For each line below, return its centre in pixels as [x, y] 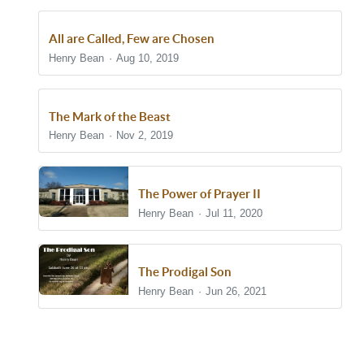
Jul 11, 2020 [234, 213]
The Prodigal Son [185, 271]
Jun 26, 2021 [236, 291]
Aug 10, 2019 [148, 58]
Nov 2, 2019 [145, 136]
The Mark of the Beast [110, 116]
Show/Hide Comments [121, 350]
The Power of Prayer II [199, 194]
